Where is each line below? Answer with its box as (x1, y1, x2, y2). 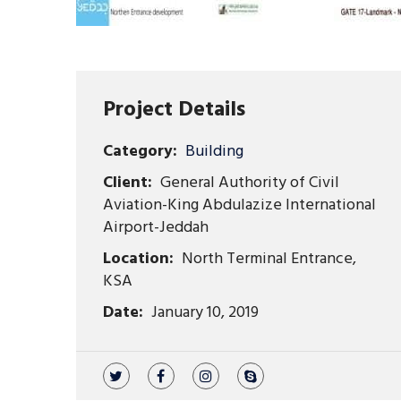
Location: (102, 246, 174, 272)
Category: (102, 139, 177, 165)
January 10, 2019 (147, 300, 259, 326)
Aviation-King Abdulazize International (102, 192, 376, 218)
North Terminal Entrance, (177, 246, 356, 272)
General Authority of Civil (156, 170, 339, 196)
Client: (102, 170, 152, 196)
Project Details (102, 93, 245, 127)
